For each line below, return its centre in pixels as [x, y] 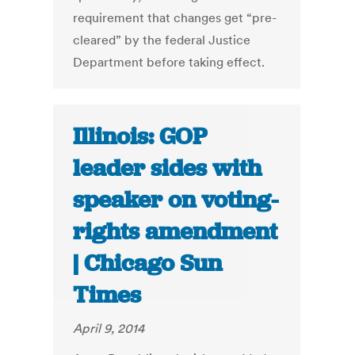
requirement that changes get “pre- [175, 18]
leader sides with [168, 168]
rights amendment [176, 232]
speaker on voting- [176, 200]
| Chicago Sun [148, 263]
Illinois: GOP [140, 137]
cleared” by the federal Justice [162, 40]
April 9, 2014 [109, 328]
